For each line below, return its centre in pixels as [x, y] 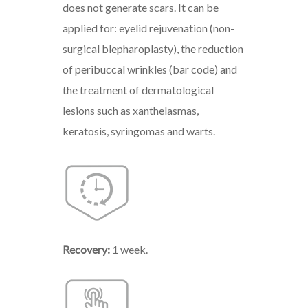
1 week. [129, 249]
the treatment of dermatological [138, 89]
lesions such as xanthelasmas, [130, 110]
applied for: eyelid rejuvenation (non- [148, 27]
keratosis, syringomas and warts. [139, 131]
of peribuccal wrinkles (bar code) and [150, 69]
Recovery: [86, 249]
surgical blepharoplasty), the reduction [153, 48]
